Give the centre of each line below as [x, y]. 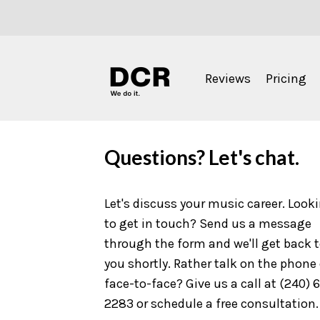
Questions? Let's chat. [202, 157]
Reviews [227, 78]
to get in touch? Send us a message [208, 224]
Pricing [286, 78]
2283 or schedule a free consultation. [211, 304]
